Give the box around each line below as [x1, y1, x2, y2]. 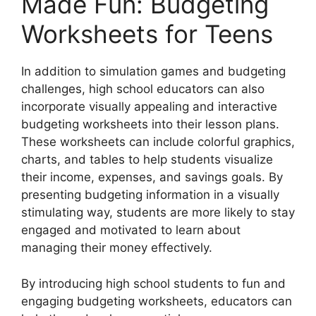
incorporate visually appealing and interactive [21, 99, 277, 114]
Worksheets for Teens [21, 19, 273, 49]
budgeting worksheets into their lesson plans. [21, 117, 279, 132]
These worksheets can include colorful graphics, [21, 135, 295, 150]
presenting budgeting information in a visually [21, 188, 279, 202]
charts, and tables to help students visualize [21, 152, 273, 167]
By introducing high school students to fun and [21, 276, 286, 291]
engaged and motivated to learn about [21, 223, 241, 238]
